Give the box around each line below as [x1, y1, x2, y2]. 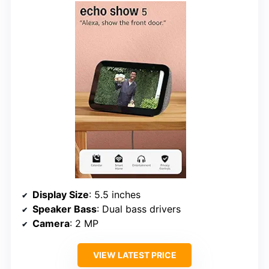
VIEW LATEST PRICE [92, 250, 177, 261]
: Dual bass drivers [97, 203, 181, 216]
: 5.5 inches [89, 189, 141, 201]
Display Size [32, 189, 89, 201]
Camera [32, 217, 70, 230]
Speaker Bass [32, 203, 97, 216]
